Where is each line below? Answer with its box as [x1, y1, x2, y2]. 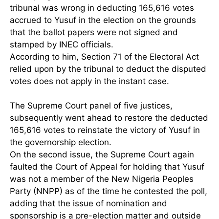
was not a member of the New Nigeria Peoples [10, 174, 194, 184]
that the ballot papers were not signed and [10, 27, 178, 37]
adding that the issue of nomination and [10, 198, 167, 209]
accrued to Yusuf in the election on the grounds [10, 15, 196, 25]
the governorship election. [10, 137, 111, 148]
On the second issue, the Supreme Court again [10, 150, 194, 160]
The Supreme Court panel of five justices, [10, 101, 173, 111]
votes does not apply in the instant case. [10, 76, 169, 86]
